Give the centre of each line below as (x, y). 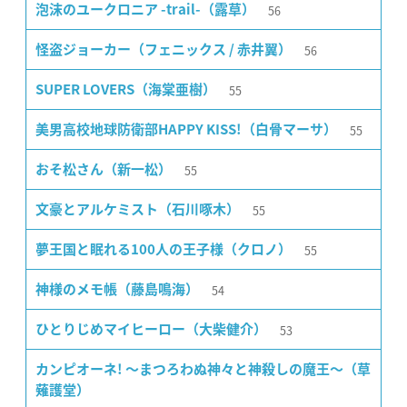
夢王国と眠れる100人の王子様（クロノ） (164, 249)
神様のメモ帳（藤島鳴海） (117, 289)
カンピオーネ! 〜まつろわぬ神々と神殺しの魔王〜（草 (203, 369)
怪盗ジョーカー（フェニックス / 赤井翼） (164, 49)
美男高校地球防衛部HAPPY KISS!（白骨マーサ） (186, 129)
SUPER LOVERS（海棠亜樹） (126, 89)
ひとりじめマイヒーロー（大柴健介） (151, 329)
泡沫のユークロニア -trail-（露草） (145, 9)
